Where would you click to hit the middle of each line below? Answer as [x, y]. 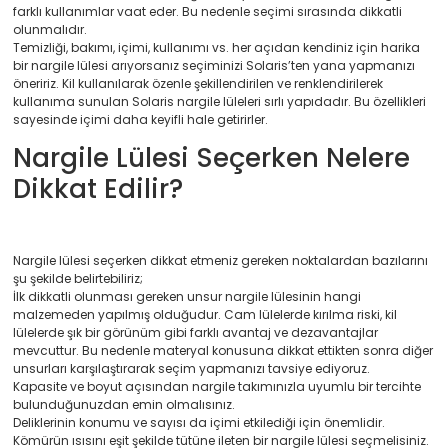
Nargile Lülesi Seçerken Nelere [211, 158]
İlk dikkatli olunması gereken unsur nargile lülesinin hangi [187, 297]
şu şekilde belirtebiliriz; [78, 279]
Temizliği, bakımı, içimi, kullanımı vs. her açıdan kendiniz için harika [216, 48]
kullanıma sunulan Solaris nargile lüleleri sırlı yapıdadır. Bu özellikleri [219, 102]
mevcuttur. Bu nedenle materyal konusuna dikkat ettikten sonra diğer [223, 351]
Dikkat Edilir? [98, 189]
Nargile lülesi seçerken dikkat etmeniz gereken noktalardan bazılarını [220, 261]
